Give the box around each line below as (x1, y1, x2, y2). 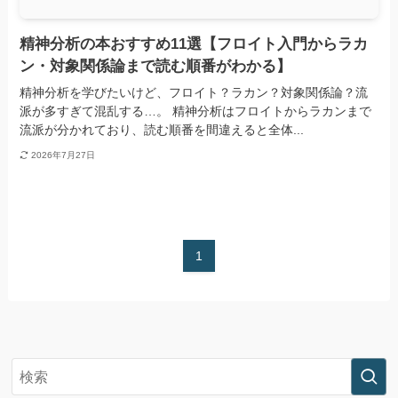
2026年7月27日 (30, 149, 95, 160)
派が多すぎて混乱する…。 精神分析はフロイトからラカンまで (20, 104, 372, 119)
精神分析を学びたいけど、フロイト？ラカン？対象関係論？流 (20, 85, 369, 100)
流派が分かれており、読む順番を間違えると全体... (20, 123, 305, 138)
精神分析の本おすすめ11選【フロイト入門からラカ (20, 36, 369, 53)
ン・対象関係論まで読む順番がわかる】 (20, 58, 292, 76)
